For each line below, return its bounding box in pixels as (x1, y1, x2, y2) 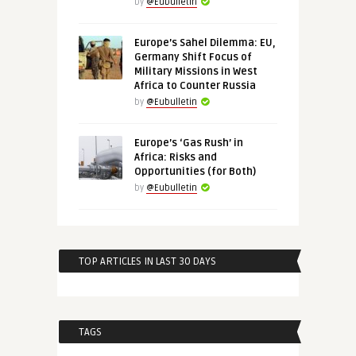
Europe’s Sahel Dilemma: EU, (133, 37, 276, 49)
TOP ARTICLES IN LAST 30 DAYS (78, 255, 216, 268)
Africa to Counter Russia (133, 79, 256, 92)
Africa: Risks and (133, 151, 217, 164)
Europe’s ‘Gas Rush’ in (133, 137, 243, 149)
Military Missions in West (133, 65, 257, 78)
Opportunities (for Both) (133, 165, 256, 178)
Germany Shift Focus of (133, 51, 252, 64)
